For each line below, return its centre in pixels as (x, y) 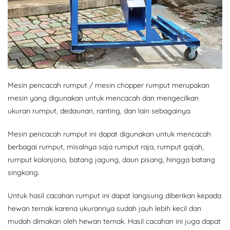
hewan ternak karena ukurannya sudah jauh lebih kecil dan (104, 208)
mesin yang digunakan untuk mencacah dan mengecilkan (103, 98)
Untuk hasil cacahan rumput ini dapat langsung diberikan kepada (114, 195)
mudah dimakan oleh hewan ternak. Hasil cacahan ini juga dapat (114, 221)
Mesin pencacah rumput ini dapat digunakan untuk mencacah (109, 134)
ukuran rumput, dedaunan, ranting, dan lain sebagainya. (100, 111)
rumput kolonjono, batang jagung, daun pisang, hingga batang (111, 159)
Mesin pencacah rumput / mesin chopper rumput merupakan (109, 85)
